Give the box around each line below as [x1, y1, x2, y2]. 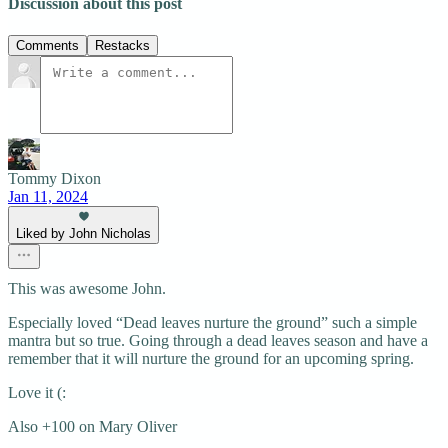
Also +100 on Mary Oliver [8, 417, 177, 435]
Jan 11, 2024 [8, 187, 88, 205]
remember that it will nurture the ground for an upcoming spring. [8, 349, 414, 367]
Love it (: [8, 383, 66, 401]
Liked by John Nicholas [16, 225, 151, 241]
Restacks [95, 37, 150, 53]
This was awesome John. [8, 279, 166, 297]
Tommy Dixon [8, 169, 101, 187]
